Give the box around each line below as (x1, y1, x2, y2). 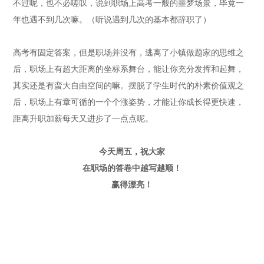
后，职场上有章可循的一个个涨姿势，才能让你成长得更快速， (13, 97, 245, 107)
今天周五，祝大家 (99, 147, 165, 157)
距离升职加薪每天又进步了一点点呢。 (13, 114, 154, 124)
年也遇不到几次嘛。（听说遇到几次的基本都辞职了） (13, 15, 212, 25)
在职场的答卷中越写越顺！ (82, 163, 181, 173)
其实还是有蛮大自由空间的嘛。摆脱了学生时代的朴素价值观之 (13, 81, 245, 91)
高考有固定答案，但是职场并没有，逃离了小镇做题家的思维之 (13, 48, 245, 58)
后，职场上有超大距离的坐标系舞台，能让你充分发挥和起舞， (13, 64, 245, 74)
